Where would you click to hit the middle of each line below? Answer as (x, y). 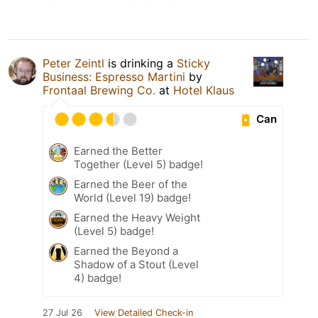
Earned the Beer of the (131, 184)
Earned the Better (118, 150)
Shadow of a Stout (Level (136, 264)
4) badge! (98, 278)
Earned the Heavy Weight (137, 217)
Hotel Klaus (204, 90)
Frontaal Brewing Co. (99, 90)
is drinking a (141, 63)
